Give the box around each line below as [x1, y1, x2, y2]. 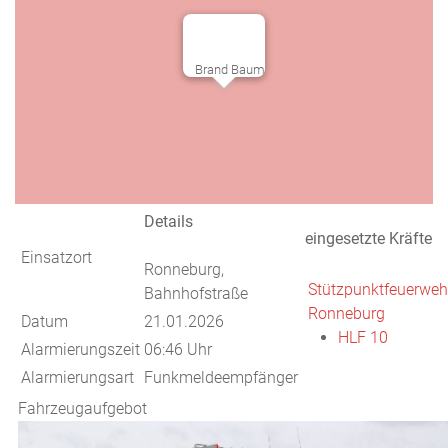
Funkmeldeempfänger [144, 368, 298, 387]
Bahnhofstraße [144, 284, 248, 303]
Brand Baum [195, 62, 265, 77]
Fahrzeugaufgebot [18, 399, 151, 418]
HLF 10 [338, 328, 388, 347]
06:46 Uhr [144, 340, 212, 359]
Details [144, 212, 193, 231]
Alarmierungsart [21, 368, 134, 387]
